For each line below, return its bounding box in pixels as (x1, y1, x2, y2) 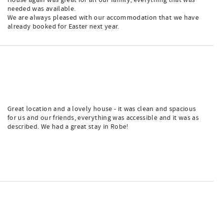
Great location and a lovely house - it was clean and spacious (7, 105, 196, 113)
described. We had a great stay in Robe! (7, 122, 129, 131)
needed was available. (7, 4, 76, 13)
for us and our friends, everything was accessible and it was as (7, 113, 199, 122)
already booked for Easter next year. (7, 22, 119, 31)
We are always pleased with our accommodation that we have (7, 13, 199, 22)
